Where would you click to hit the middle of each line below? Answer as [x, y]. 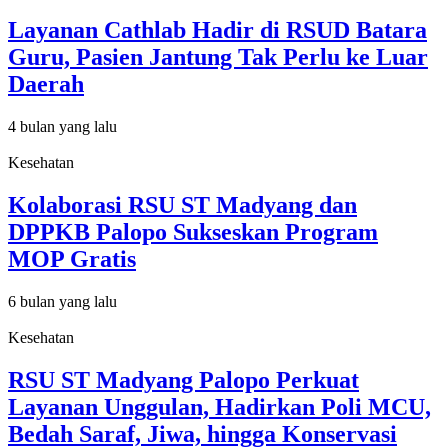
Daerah [46, 84]
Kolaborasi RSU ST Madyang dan [182, 204]
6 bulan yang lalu [62, 301]
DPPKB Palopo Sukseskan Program [193, 231]
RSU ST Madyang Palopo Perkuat [183, 379]
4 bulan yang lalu [62, 126]
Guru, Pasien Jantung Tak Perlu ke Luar [218, 57]
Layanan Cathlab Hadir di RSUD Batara [217, 30]
